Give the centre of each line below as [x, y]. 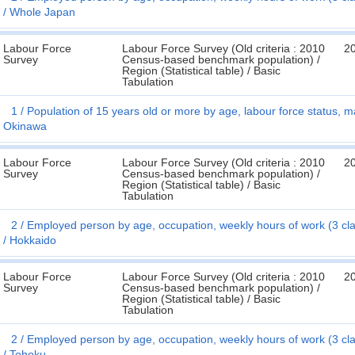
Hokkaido [33, 240]
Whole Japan [42, 12]
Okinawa [25, 126]
